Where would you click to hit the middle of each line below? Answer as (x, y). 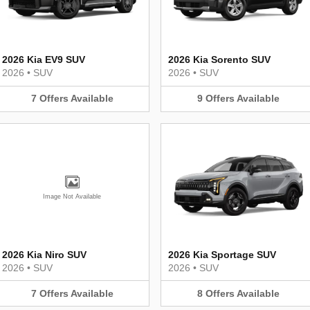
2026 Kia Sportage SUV (222, 254)
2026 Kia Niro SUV (44, 254)
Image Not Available (72, 196)
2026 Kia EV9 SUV (44, 60)
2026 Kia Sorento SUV (219, 60)
